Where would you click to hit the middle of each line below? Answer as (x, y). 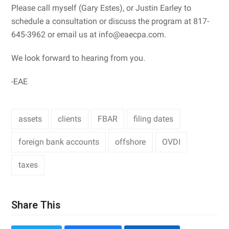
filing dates (154, 119)
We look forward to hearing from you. (78, 58)
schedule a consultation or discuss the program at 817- (110, 21)
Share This (36, 205)
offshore (131, 142)
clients (70, 119)
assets (30, 119)
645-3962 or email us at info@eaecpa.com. (89, 34)
